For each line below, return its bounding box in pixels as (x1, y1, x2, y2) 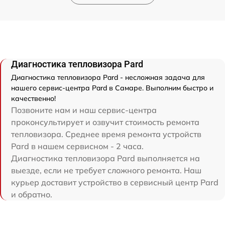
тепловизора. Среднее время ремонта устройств (11, 129, 201, 139)
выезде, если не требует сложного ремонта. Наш (11, 165, 201, 175)
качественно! (11, 93, 56, 103)
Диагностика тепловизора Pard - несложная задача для (11, 72, 205, 82)
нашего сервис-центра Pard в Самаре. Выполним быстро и (11, 83, 213, 92)
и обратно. (11, 189, 52, 199)
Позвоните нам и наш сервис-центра (11, 104, 157, 115)
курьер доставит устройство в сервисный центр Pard (11, 177, 218, 187)
